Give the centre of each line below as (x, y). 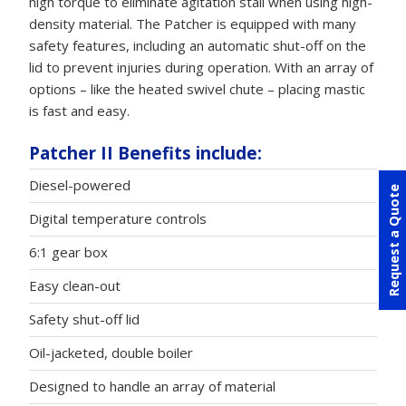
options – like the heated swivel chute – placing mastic (197, 88)
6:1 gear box (68, 252)
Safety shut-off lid (84, 319)
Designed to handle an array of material (152, 387)
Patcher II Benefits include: (145, 153)
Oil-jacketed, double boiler (111, 353)
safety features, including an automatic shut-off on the (198, 45)
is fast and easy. (79, 110)
